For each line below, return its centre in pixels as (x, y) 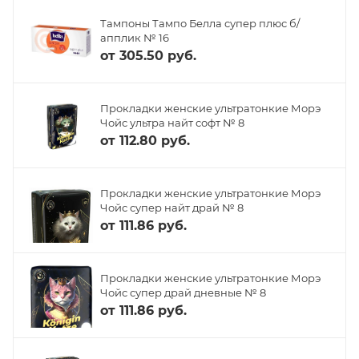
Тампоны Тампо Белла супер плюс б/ (200, 23)
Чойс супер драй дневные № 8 (183, 292)
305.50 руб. (158, 55)
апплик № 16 (135, 37)
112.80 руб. (155, 140)
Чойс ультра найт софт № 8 (172, 122)
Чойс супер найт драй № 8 (172, 207)
